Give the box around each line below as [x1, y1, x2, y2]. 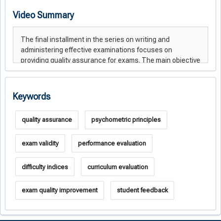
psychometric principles [91, 116, 161, 124]
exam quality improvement [21, 186, 98, 194]
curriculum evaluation [87, 163, 148, 171]
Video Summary [13, 10, 74, 20]
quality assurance [21, 116, 72, 124]
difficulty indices [21, 163, 68, 171]
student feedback [116, 186, 168, 194]
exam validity [21, 139, 59, 147]
